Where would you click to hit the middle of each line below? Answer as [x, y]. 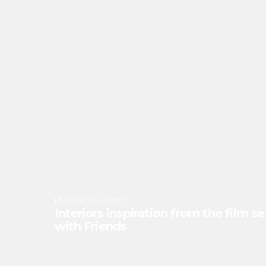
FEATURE [70, 200]
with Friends [91, 226]
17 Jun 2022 [107, 200]
